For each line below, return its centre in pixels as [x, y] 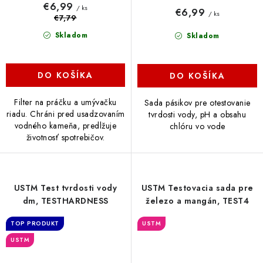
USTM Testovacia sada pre [197, 188]
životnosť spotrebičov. [65, 137]
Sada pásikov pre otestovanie [197, 102]
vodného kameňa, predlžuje [65, 125]
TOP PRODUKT [35, 223]
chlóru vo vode [197, 126]
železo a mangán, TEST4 [197, 200]
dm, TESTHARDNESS [65, 200]
